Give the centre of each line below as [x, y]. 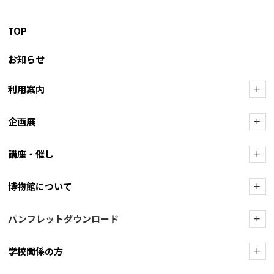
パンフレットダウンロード [64, 219]
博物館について [40, 187]
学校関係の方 [36, 251]
